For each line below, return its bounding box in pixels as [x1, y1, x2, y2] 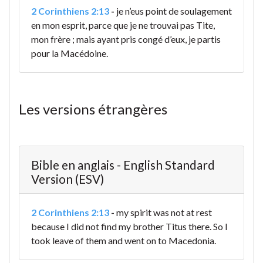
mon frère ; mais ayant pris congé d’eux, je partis [31, 33, 221, 45]
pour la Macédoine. [31, 48, 108, 59]
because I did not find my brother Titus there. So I [31, 221, 228, 232]
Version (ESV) [31, 171, 104, 187]
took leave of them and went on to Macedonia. [31, 235, 216, 247]
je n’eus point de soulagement [116, 5, 232, 17]
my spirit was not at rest [116, 207, 212, 218]
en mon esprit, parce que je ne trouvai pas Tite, [31, 19, 215, 31]
